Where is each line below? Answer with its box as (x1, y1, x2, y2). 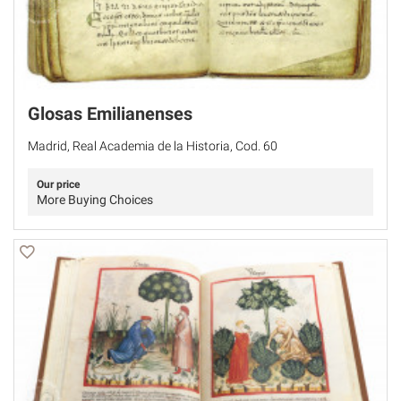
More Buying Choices (37, 192, 153, 207)
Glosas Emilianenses (28, 102, 192, 124)
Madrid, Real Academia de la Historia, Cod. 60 (28, 138, 277, 153)
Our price (37, 177, 80, 191)
